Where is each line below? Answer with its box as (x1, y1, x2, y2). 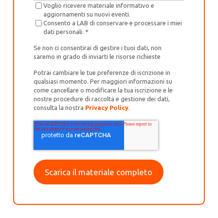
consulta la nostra (34, 104, 86, 111)
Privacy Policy (85, 104, 129, 111)
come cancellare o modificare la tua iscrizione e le (34, 86, 173, 93)
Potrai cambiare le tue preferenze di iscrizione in (34, 69, 171, 76)
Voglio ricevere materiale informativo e (43, 1, 155, 9)
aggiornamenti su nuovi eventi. (43, 10, 131, 18)
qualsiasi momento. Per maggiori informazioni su (34, 77, 173, 85)
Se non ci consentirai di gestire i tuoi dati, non (34, 44, 162, 51)
